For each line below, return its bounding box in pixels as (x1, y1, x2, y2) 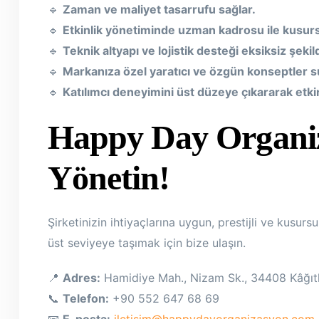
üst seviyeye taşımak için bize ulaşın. (48, 236, 246, 250)
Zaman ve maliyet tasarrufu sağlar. (63, 2, 256, 16)
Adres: (63, 271, 100, 285)
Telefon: (63, 291, 109, 305)
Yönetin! (48, 159, 170, 197)
